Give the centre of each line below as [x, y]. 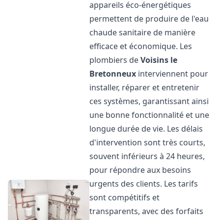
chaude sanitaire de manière [143, 32]
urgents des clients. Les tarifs [144, 184]
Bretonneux [113, 74]
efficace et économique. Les [141, 46]
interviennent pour [172, 74]
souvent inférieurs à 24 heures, [147, 156]
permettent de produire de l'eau [149, 19]
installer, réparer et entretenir [145, 87]
